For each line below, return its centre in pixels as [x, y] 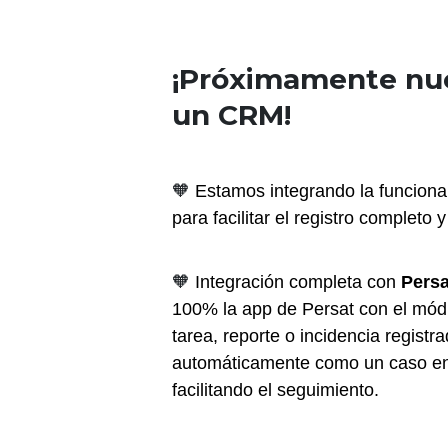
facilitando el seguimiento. [275, 389]
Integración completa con [298, 281]
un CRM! [231, 115]
